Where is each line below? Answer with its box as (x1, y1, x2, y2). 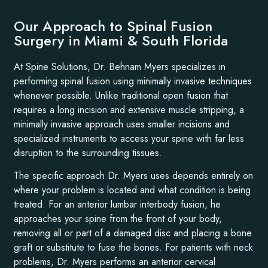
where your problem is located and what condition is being (14, 182, 251, 197)
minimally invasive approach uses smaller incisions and (14, 117, 230, 131)
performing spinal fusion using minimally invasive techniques (14, 74, 252, 88)
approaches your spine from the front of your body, (14, 211, 223, 226)
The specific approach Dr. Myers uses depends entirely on (14, 168, 254, 182)
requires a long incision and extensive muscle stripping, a (14, 102, 245, 117)
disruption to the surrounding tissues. (14, 145, 163, 160)
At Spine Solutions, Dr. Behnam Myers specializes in (14, 59, 226, 74)
